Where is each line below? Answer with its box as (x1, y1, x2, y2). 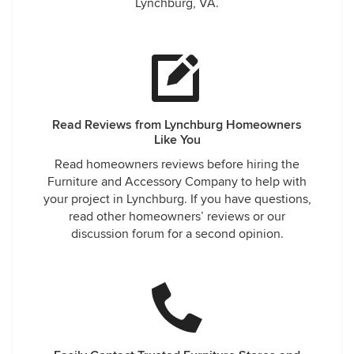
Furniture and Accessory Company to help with (47, 174, 307, 190)
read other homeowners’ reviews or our (69, 209, 285, 224)
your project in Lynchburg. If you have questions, (43, 191, 311, 207)
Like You (153, 132, 201, 148)
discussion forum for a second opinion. (70, 226, 284, 242)
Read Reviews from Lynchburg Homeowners (52, 117, 302, 133)
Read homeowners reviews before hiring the (55, 156, 299, 172)
